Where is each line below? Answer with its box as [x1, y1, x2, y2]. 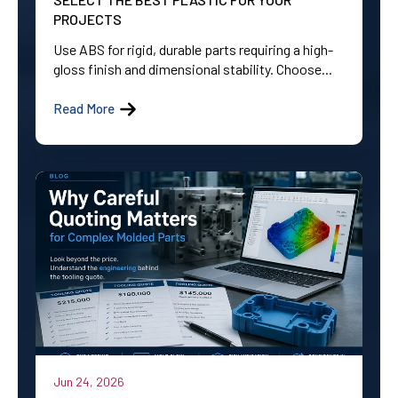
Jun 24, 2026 [53, 374, 124, 390]
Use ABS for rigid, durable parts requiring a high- [53, 40, 333, 58]
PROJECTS [53, 10, 122, 28]
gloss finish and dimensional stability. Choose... [53, 60, 332, 77]
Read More [53, 100, 115, 117]
